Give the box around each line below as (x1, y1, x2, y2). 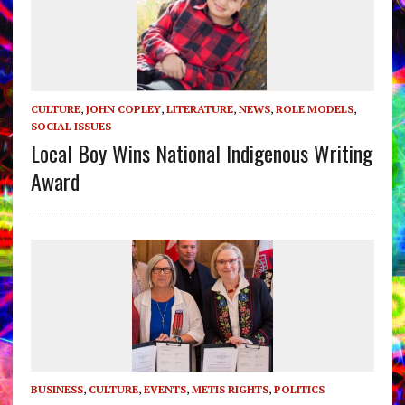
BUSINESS (30, 382, 83, 397)
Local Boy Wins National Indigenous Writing (30, 137, 372, 169)
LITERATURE (165, 102, 233, 116)
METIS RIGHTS (191, 382, 268, 397)
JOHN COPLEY (85, 102, 161, 116)
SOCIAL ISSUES (30, 119, 111, 133)
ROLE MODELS (275, 102, 353, 116)
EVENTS (143, 382, 186, 397)
